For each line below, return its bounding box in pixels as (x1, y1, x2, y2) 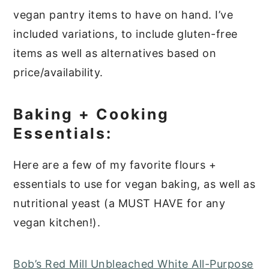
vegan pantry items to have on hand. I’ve (13, 8, 234, 22)
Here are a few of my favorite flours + (13, 159, 217, 172)
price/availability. (13, 66, 103, 79)
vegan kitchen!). (13, 216, 101, 229)
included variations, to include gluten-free (13, 28, 238, 41)
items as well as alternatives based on (13, 47, 217, 60)
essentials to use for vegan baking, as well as (13, 178, 256, 191)
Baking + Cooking (13, 105, 170, 124)
